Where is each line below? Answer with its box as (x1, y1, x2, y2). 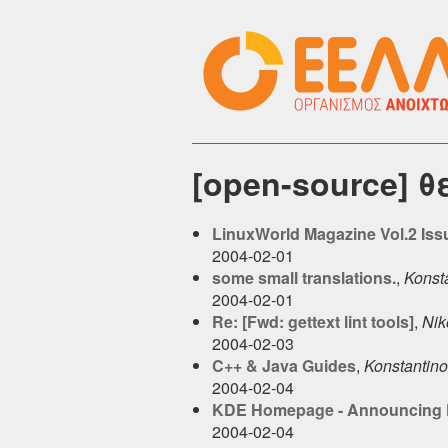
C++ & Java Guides (212, 353, 356, 377)
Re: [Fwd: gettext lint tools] (212, 309, 414, 333)
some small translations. (212, 265, 396, 289)
